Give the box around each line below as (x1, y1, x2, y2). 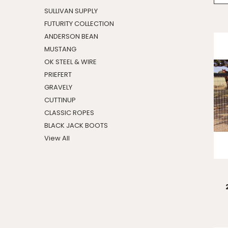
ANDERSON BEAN (44, 32, 98, 41)
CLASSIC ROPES (44, 108, 94, 118)
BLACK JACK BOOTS (44, 121, 108, 130)
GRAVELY (44, 82, 72, 92)
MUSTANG (44, 44, 76, 54)
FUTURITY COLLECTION (44, 19, 114, 28)
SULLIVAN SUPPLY (44, 6, 98, 16)
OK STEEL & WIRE (44, 57, 97, 67)
